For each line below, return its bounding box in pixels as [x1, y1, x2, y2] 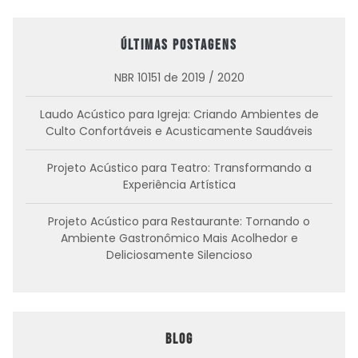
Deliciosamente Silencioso [105, 247, 253, 264]
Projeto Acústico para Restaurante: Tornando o [48, 213, 310, 230]
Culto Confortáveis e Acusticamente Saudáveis [46, 123, 312, 140]
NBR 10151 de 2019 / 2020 [113, 70, 245, 86]
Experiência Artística [122, 177, 236, 193]
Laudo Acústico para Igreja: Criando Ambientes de [39, 106, 319, 123]
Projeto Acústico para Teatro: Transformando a [46, 160, 312, 177]
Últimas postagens [121, 37, 237, 54]
